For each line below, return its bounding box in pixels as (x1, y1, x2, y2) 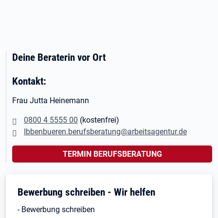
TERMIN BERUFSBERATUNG (62, 149, 162, 159)
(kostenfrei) (78, 115, 119, 125)
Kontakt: (12, 75, 46, 87)
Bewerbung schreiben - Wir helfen (18, 186, 155, 198)
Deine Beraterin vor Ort (12, 51, 106, 63)
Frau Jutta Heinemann (12, 96, 89, 105)
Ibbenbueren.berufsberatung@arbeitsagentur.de (24, 127, 187, 136)
